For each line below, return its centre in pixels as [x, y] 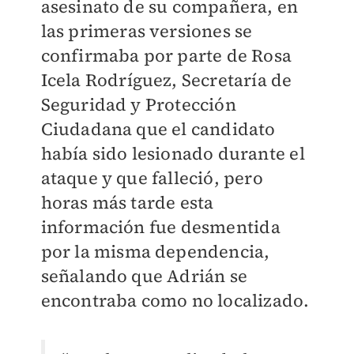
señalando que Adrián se [144, 276]
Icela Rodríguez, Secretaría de [166, 80]
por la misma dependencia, [155, 252]
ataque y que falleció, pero [152, 178]
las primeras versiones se [147, 31]
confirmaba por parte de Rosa [166, 56]
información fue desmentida [160, 227]
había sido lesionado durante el [173, 154]
